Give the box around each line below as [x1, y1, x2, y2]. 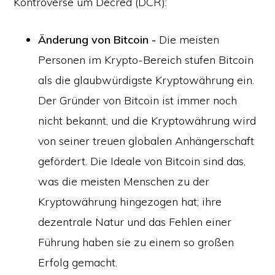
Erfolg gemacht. [38, 255, 118, 269]
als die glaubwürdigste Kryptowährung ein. [38, 73, 255, 87]
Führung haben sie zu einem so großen [38, 235, 234, 249]
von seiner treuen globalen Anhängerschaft [38, 134, 255, 148]
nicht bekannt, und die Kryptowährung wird [38, 114, 257, 128]
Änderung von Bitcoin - [38, 33, 160, 47]
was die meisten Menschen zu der [38, 174, 210, 188]
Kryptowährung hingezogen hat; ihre [38, 195, 222, 209]
